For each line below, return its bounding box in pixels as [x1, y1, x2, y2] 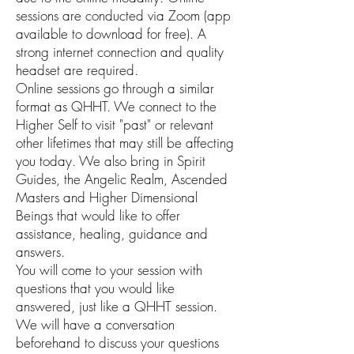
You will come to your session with [16, 261, 202, 279]
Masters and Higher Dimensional [16, 188, 198, 206]
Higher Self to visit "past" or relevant [16, 115, 213, 134]
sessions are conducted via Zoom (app [16, 6, 231, 24]
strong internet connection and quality [16, 43, 224, 61]
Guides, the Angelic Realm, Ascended [16, 170, 228, 188]
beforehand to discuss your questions [16, 333, 219, 352]
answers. [16, 243, 65, 261]
